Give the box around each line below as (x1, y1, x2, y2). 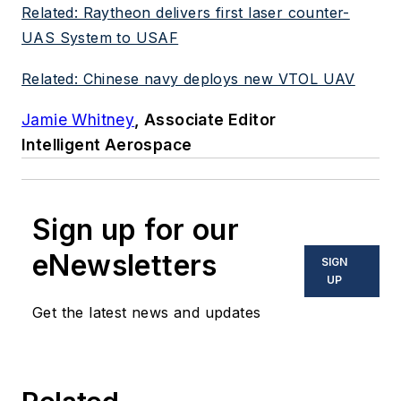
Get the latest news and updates (32, 303, 261, 321)
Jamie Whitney (21, 109, 135, 129)
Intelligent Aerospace (21, 134, 192, 154)
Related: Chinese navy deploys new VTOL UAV (21, 70, 355, 89)
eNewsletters (32, 247, 218, 283)
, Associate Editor (134, 109, 277, 129)
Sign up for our (32, 211, 239, 247)
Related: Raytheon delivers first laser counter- (21, 4, 350, 22)
